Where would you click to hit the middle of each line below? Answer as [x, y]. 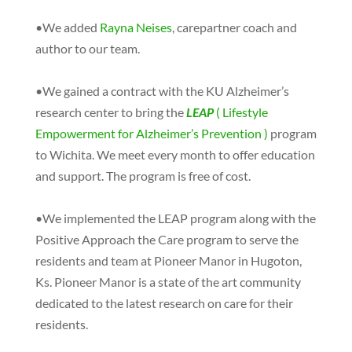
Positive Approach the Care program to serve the [167, 239]
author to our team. [87, 48]
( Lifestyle [242, 112]
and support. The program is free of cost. [143, 176]
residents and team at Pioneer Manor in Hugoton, [168, 260]
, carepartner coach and [234, 27]
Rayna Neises [136, 27]
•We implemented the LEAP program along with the [175, 218]
